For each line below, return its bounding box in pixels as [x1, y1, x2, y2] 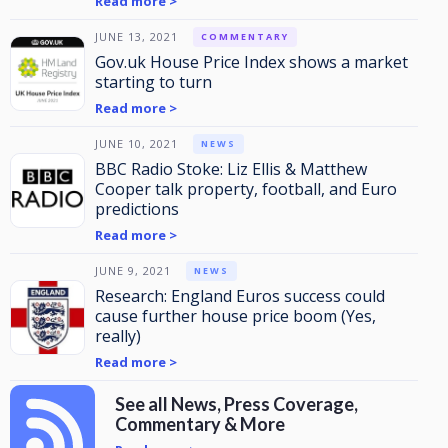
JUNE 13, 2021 [95, 29, 178, 44]
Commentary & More [115, 412, 285, 435]
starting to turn [95, 71, 212, 93]
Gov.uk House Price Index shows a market [95, 51, 408, 73]
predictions [95, 198, 179, 220]
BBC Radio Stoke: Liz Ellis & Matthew [95, 158, 367, 180]
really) [95, 325, 141, 347]
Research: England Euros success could [95, 285, 385, 307]
